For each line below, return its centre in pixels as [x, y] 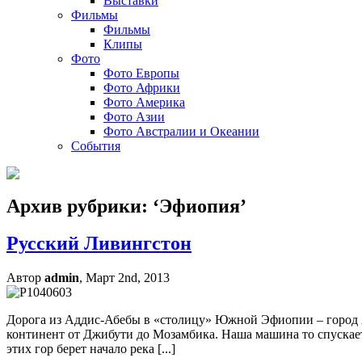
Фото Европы [141, 73]
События [96, 145]
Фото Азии [134, 116]
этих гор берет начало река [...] [91, 349]
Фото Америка [144, 102]
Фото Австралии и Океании [181, 131]
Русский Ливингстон [99, 244]
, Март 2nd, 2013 [124, 278]
